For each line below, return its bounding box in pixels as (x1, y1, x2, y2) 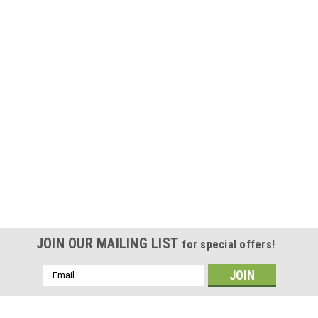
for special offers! (182, 237, 275, 251)
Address (42, 280, 80, 292)
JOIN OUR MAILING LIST (35, 234, 182, 252)
